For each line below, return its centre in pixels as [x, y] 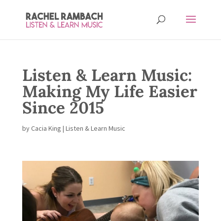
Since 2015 [63, 108]
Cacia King [46, 128]
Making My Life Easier [110, 91]
